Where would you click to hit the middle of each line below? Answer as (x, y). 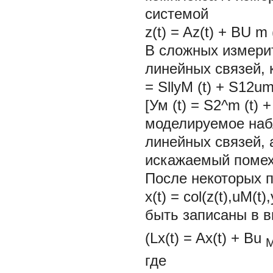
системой (177, 13)
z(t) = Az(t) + (188, 32)
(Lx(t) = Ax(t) (186, 238)
